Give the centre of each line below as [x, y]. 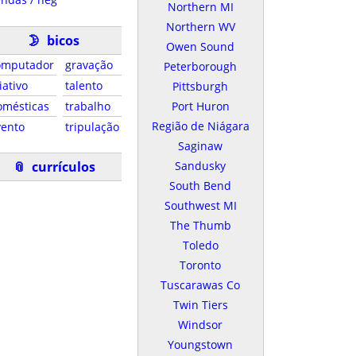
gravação [89, 64]
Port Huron [200, 106]
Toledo [200, 245]
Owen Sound [200, 46]
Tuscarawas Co [200, 285]
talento [83, 85]
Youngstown [200, 344]
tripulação [92, 126]
